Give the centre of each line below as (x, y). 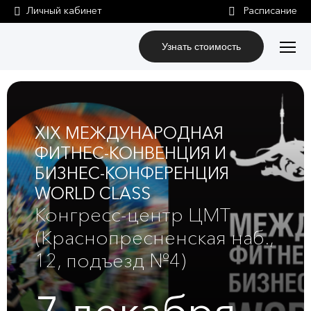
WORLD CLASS (93, 193)
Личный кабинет (64, 11)
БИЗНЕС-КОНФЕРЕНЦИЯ (132, 173)
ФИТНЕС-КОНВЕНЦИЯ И (131, 153)
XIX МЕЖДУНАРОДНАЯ (129, 133)
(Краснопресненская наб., (154, 238)
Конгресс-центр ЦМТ (133, 215)
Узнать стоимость (201, 47)
